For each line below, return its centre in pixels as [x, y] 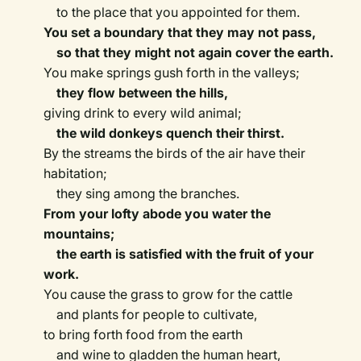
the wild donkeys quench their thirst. [171, 133]
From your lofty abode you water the [158, 214]
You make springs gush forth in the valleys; [172, 73]
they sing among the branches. [142, 194]
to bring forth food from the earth [143, 335]
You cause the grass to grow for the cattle [168, 295]
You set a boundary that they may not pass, [180, 33]
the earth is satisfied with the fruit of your [179, 254]
